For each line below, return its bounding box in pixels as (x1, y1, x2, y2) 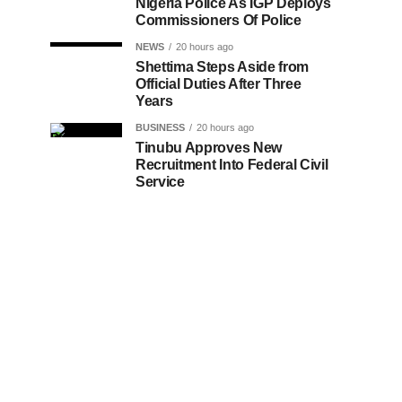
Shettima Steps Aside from (135, 59, 309, 74)
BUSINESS (135, 122, 185, 133)
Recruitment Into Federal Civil (135, 157, 328, 172)
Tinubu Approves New (135, 140, 282, 155)
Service (135, 174, 185, 189)
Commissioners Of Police (135, 13, 301, 28)
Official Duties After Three (135, 76, 301, 92)
